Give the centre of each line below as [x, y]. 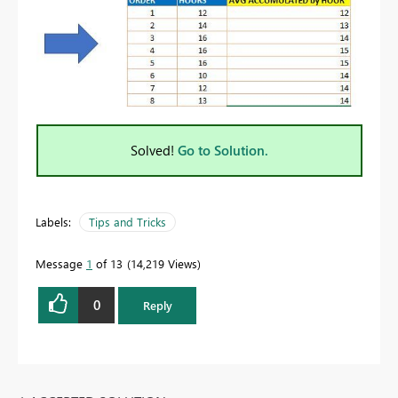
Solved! [154, 150]
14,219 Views [164, 263]
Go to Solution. [223, 150]
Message [61, 263]
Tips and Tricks [127, 221]
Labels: [53, 221]
